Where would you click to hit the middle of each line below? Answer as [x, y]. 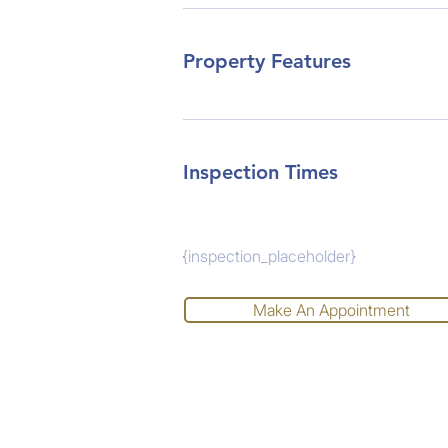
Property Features [267, 61]
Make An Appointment [331, 310]
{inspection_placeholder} [269, 256]
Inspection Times [260, 172]
